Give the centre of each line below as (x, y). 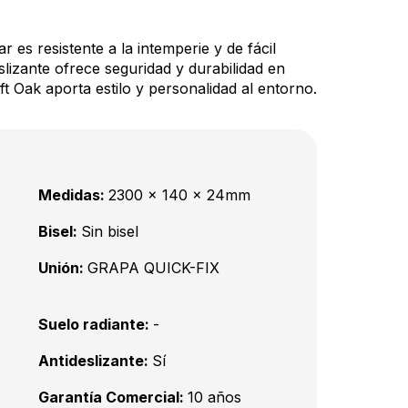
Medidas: (73, 195)
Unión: (63, 268)
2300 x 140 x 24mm (179, 195)
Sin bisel (110, 231)
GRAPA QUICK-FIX (153, 268)
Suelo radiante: (96, 324)
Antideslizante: (95, 361)
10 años (214, 397)
